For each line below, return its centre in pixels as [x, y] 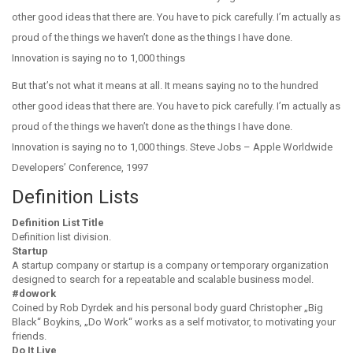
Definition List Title [58, 223]
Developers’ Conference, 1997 [80, 167]
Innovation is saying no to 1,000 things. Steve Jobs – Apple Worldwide [172, 147]
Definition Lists [75, 197]
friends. [29, 336]
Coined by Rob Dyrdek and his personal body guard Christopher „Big [167, 308]
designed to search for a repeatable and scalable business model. [163, 279]
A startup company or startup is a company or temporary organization [170, 265]
